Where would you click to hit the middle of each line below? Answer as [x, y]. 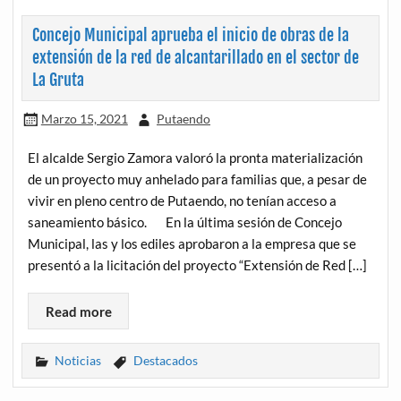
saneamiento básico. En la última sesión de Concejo [185, 222]
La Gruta [58, 81]
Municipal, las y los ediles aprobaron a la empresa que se [192, 243]
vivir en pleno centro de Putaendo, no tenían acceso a [183, 200]
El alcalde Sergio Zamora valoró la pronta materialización [196, 158]
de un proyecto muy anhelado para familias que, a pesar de [198, 179]
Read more [78, 311]
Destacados [165, 360]
